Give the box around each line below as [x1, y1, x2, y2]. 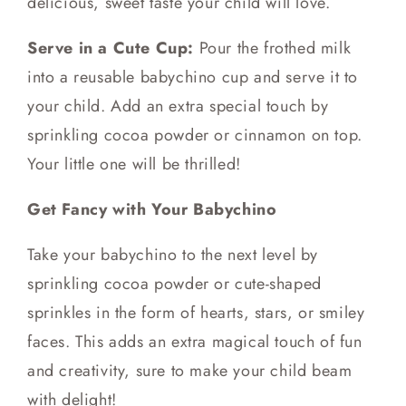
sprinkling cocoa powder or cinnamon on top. [27, 123, 362, 148]
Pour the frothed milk [198, 36, 352, 61]
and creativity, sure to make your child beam [27, 359, 353, 383]
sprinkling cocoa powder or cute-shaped [27, 272, 322, 296]
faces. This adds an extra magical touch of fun [27, 330, 362, 354]
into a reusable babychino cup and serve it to [27, 65, 359, 90]
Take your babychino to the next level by [27, 243, 319, 267]
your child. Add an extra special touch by [27, 94, 329, 119]
